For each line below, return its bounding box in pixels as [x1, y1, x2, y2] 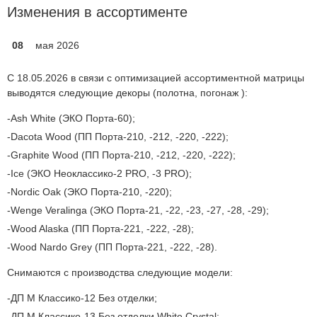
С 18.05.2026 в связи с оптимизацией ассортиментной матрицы [7, 72, 304, 83]
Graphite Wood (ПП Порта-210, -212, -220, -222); [11, 149, 236, 161]
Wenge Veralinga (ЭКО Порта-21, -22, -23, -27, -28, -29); [11, 204, 269, 216]
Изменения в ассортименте [7, 4, 188, 20]
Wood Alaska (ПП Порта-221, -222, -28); [11, 223, 194, 234]
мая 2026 [35, 40, 79, 51]
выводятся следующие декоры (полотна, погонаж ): [7, 87, 248, 98]
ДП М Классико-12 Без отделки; [11, 292, 157, 304]
